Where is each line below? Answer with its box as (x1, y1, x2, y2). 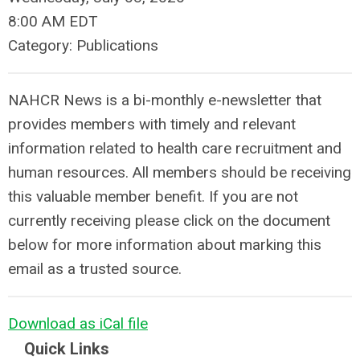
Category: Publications (8, 36, 158, 55)
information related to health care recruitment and (8, 139, 342, 157)
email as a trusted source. (8, 260, 182, 278)
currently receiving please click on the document (8, 211, 330, 230)
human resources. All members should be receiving (8, 163, 351, 182)
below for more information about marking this (8, 235, 321, 254)
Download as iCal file (8, 314, 148, 333)
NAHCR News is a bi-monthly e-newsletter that (8, 91, 321, 109)
